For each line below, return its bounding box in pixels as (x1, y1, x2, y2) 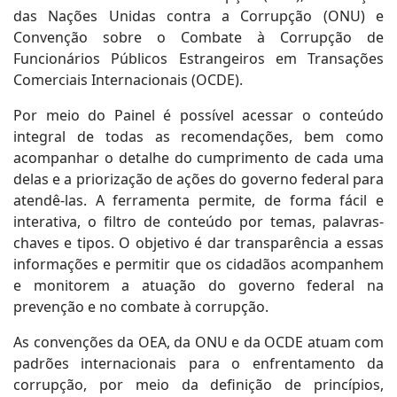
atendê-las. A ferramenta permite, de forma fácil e (13, 191, 384, 210)
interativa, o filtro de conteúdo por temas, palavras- (13, 212, 384, 231)
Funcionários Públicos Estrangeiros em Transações (13, 49, 384, 68)
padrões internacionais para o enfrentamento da (13, 354, 384, 373)
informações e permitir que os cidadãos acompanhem (13, 254, 384, 274)
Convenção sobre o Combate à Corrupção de (13, 27, 384, 47)
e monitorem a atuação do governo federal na (13, 276, 384, 295)
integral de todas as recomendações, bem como (13, 127, 384, 146)
